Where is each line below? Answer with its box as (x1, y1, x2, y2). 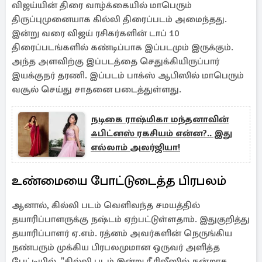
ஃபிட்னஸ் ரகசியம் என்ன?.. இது (91, 127, 232, 139)
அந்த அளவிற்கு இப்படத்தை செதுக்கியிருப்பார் (12, 56, 219, 67)
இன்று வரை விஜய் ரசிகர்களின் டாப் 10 (12, 27, 180, 39)
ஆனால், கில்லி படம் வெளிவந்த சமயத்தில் (12, 199, 200, 211)
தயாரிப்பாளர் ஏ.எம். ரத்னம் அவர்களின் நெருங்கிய (12, 227, 232, 239)
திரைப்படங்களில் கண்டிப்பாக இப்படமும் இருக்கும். (12, 42, 233, 53)
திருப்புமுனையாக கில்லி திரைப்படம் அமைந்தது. (12, 13, 227, 25)
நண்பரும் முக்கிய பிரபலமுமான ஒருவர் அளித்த (12, 242, 220, 253)
